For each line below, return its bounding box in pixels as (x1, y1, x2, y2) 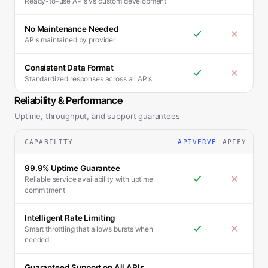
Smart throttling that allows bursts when (25, 224, 154, 233)
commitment (25, 185, 65, 194)
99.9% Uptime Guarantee (25, 163, 120, 173)
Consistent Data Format (25, 63, 114, 72)
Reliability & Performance (14, 95, 123, 106)
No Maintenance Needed (25, 24, 119, 33)
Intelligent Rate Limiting (25, 213, 115, 223)
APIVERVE (178, 138, 217, 145)
